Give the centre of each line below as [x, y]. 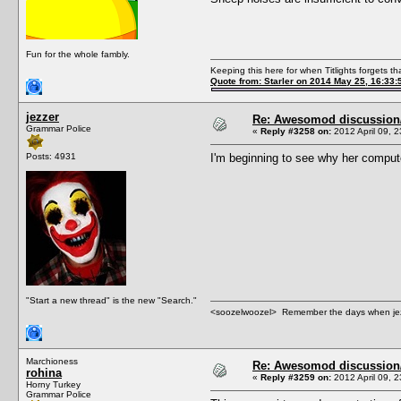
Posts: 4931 [51, 156]
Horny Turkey [53, 384]
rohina [44, 372]
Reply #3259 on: [296, 377]
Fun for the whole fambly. [78, 54]
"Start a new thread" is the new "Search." [111, 300]
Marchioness [52, 361]
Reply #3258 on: [296, 131]
